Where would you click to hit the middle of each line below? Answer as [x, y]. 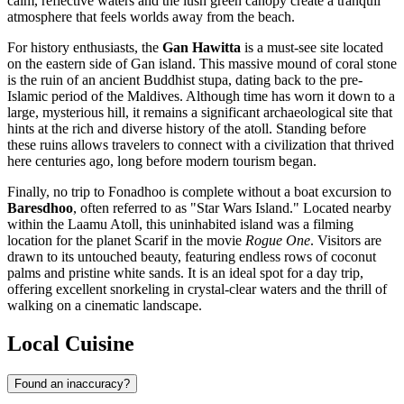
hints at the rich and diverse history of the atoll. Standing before [187, 128]
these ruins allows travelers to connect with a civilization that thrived [201, 144]
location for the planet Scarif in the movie [126, 240]
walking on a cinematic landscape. [105, 305]
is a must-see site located [312, 47]
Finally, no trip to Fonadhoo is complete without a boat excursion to [199, 191]
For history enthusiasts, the [85, 47]
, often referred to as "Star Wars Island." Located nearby [232, 207]
